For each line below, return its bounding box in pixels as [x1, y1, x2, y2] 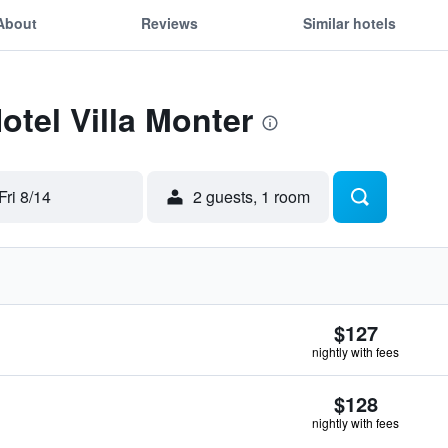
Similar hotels [302, 12, 396, 33]
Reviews [141, 12, 199, 33]
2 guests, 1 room [193, 185, 310, 208]
